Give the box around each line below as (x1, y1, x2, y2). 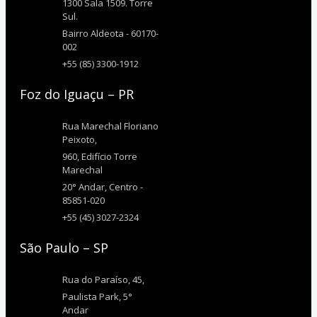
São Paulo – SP (20, 238, 108, 256)
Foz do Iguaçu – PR (20, 85, 134, 103)
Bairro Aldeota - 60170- (62, 26, 158, 40)
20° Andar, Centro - (62, 180, 143, 193)
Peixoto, (62, 132, 97, 146)
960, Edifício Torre (62, 149, 137, 163)
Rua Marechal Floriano (62, 119, 158, 132)
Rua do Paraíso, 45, (62, 272, 144, 286)
